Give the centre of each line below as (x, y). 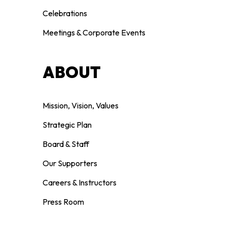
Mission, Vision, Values (81, 106)
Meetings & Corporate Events (94, 33)
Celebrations (65, 13)
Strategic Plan (67, 125)
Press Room (64, 202)
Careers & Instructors (80, 183)
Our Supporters (70, 163)
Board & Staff (66, 144)
